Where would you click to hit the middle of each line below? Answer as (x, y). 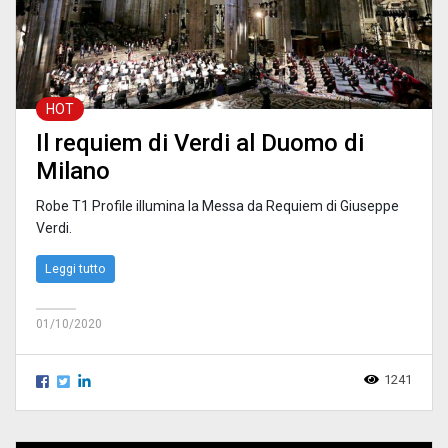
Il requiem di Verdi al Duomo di (200, 143)
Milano (73, 171)
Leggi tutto (75, 269)
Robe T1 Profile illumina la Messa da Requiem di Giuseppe (217, 206)
